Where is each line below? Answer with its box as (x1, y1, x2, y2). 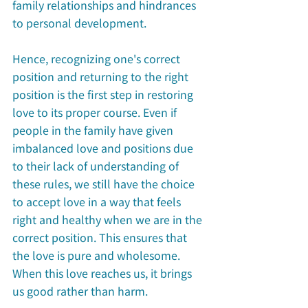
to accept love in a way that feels (12, 192, 184, 210)
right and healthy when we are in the (12, 210, 205, 228)
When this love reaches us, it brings (12, 264, 195, 281)
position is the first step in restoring (12, 85, 196, 102)
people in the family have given (12, 121, 176, 138)
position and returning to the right (12, 67, 191, 85)
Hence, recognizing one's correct (12, 49, 183, 67)
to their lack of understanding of (12, 157, 181, 174)
